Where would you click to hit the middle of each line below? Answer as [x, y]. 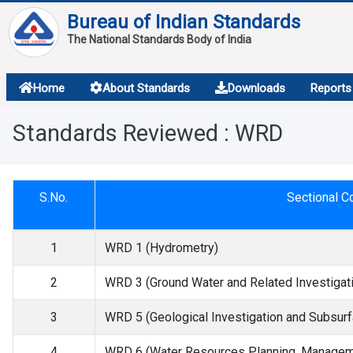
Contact [59, 171]
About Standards [146, 88]
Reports [331, 88]
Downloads [256, 88]
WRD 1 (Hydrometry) [161, 248]
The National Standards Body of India [159, 39]
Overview [65, 136]
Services [62, 100]
